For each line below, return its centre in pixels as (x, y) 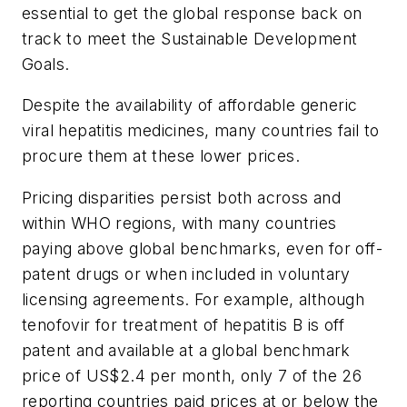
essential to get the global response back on (192, 13)
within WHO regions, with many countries (179, 223)
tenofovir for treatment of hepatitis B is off (183, 324)
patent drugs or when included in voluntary (186, 273)
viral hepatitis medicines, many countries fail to (201, 131)
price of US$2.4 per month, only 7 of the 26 (192, 375)
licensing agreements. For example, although (194, 299)
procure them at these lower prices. (161, 156)
